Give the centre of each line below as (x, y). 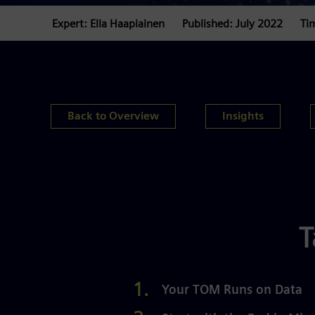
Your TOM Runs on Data (232, 291)
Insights (243, 116)
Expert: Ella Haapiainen (108, 24)
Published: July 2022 (232, 24)
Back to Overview (113, 116)
